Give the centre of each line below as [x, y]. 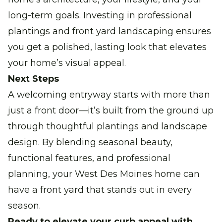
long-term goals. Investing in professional [100, 15]
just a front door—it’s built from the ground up [111, 110]
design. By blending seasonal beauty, [90, 142]
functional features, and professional [89, 158]
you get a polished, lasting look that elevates [107, 47]
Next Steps [33, 79]
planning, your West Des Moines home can [104, 174]
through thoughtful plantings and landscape [108, 126]
